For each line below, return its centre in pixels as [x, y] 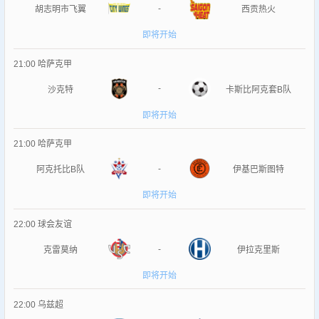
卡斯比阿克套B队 [258, 89]
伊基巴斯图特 [258, 170]
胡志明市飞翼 [61, 10]
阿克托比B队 [61, 170]
